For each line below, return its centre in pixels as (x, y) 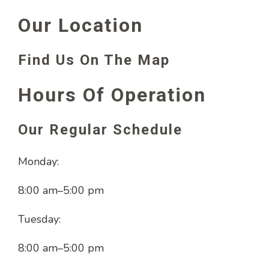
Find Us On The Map (94, 60)
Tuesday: (39, 219)
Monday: (38, 162)
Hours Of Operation (112, 95)
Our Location (80, 25)
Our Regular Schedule (100, 130)
